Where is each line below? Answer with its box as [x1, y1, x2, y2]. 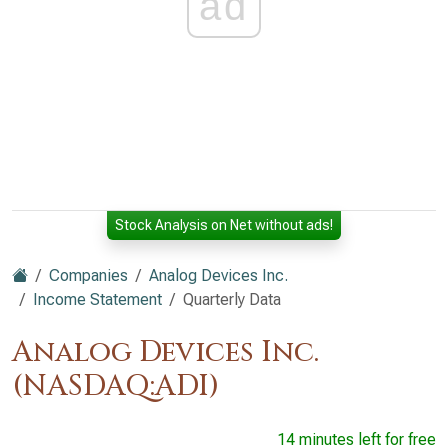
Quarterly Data [183, 290, 281, 309]
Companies [49, 266, 128, 285]
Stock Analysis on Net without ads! [115, 217, 333, 233]
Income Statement [33, 290, 162, 309]
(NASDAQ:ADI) [12, 367, 219, 406]
